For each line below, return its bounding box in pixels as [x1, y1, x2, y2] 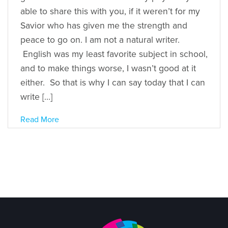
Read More [20, 114, 59, 125]
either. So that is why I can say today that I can [20, 77, 205, 88]
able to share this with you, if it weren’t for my [20, 6, 200, 17]
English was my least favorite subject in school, [20, 48, 208, 60]
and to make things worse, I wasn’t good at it [20, 63, 196, 74]
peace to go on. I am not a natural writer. [20, 34, 180, 45]
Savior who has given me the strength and [20, 20, 187, 31]
